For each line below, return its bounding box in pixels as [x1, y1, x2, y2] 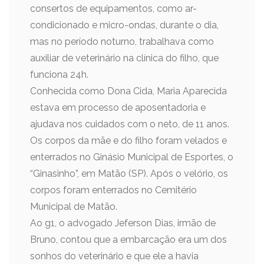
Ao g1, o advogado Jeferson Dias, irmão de [30, 217, 216, 229]
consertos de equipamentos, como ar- [30, 3, 197, 14]
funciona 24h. [30, 69, 88, 80]
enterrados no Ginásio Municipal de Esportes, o [30, 151, 233, 163]
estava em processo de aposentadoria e [30, 102, 206, 113]
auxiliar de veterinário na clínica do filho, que [30, 52, 219, 64]
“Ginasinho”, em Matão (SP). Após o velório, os [30, 168, 228, 179]
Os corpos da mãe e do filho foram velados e [30, 135, 227, 146]
